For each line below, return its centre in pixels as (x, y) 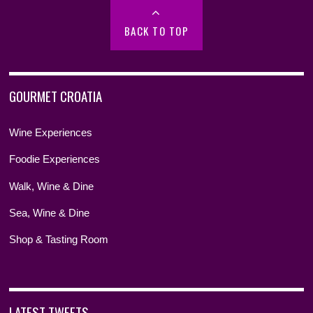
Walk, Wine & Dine (52, 186)
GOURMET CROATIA (56, 96)
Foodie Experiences (55, 159)
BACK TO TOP (156, 30)
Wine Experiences (51, 133)
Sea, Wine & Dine (50, 212)
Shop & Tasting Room (59, 239)
